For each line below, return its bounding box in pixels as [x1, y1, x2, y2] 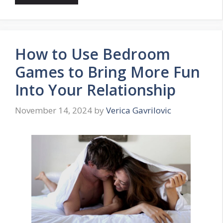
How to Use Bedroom [15, 43, 170, 64]
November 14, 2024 [15, 105, 92, 116]
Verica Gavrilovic [106, 105, 171, 116]
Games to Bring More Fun [15, 61, 200, 82]
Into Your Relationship [15, 79, 176, 100]
